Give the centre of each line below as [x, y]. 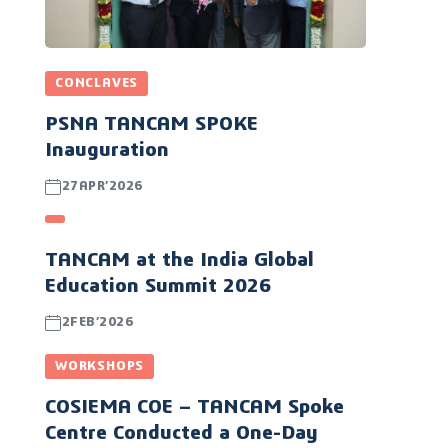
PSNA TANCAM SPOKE [152, 124]
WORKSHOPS [100, 367]
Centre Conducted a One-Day [182, 433]
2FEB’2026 [97, 323]
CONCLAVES [97, 84]
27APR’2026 [102, 187]
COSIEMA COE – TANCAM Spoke [195, 407]
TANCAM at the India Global [180, 260]
